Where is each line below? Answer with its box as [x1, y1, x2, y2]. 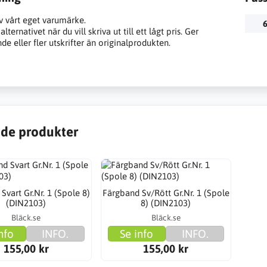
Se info [120, 227, 154, 241]
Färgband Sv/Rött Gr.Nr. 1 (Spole [102, 188, 229, 198]
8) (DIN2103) [141, 198, 191, 209]
